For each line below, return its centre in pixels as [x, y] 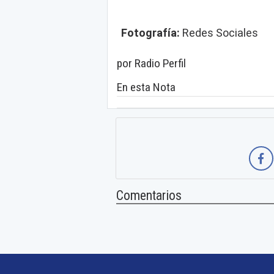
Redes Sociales [220, 33]
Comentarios [149, 196]
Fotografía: [151, 33]
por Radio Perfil [151, 64]
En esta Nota [146, 87]
